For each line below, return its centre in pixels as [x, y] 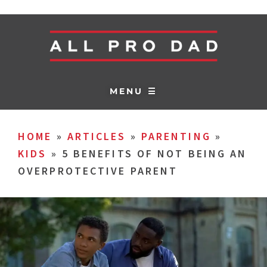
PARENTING [176, 136]
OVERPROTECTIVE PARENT [98, 171]
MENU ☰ [133, 91]
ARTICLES [97, 136]
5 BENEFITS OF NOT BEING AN [154, 153]
